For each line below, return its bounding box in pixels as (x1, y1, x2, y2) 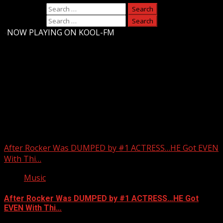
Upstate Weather (4, 88, 95, 102)
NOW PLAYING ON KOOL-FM (7, 26, 114, 38)
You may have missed (4, 122, 85, 132)
